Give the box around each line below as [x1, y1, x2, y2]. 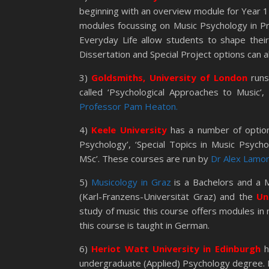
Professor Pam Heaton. [79, 100, 178, 112]
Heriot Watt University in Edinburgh [91, 243, 261, 255]
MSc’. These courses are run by [79, 153, 211, 165]
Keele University [91, 124, 167, 136]
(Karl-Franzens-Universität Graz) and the [79, 190, 257, 202]
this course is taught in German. [79, 219, 210, 231]
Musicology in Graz [91, 176, 171, 188]
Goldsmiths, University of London [91, 71, 247, 83]
